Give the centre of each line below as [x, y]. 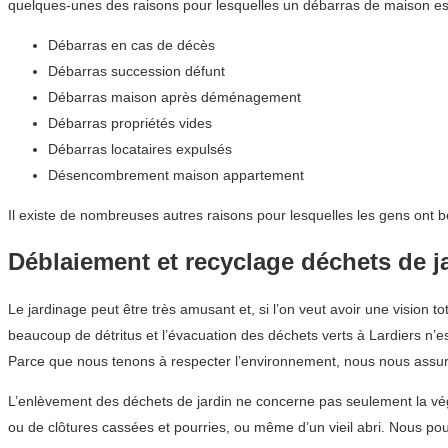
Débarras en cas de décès [131, 44]
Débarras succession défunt [136, 70]
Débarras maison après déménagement [174, 96]
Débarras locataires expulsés [140, 148]
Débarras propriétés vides [130, 122]
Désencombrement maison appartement [176, 174]
